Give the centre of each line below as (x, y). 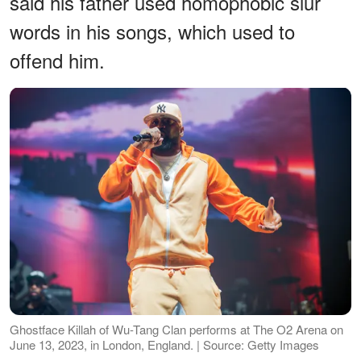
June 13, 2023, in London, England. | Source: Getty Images (164, 345)
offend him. (57, 60)
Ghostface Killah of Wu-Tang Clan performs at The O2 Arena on (176, 330)
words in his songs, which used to (152, 31)
